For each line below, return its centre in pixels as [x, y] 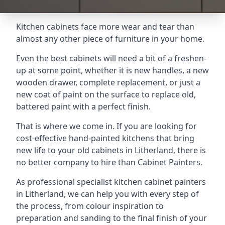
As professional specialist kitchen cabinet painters [111, 182]
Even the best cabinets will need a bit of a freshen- [111, 58]
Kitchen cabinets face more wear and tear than [105, 27]
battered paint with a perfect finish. [83, 106]
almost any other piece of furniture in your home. [110, 39]
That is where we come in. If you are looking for [106, 126]
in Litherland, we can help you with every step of [107, 194]
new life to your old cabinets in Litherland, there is [111, 150]
